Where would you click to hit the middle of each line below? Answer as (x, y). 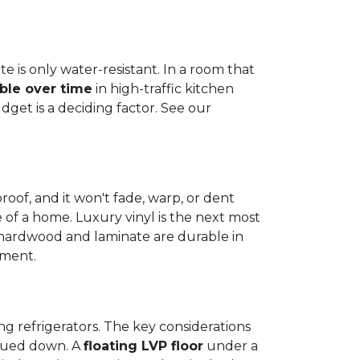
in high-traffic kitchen (163, 89)
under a (231, 346)
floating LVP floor (143, 346)
